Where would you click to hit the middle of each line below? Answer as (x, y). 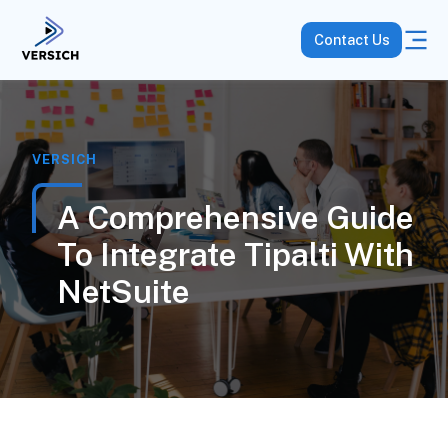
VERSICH (64, 159)
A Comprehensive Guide (235, 217)
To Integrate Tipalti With (235, 254)
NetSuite (123, 291)
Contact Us (351, 40)
